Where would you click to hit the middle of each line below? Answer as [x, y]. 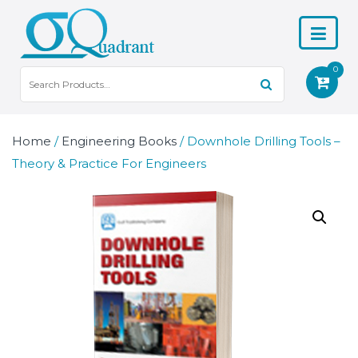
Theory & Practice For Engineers [109, 163]
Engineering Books [119, 141]
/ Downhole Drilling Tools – [259, 141]
